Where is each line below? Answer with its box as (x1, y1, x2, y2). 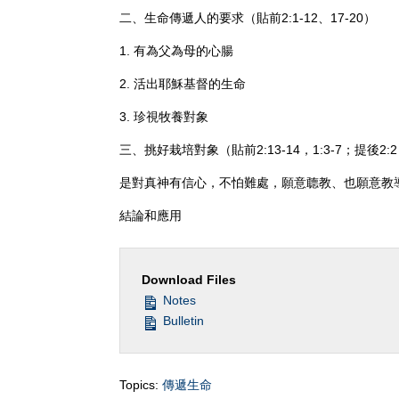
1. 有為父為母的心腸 (119, 44, 234, 59)
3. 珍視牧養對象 (119, 110, 209, 125)
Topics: (119, 378, 159, 393)
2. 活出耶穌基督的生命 (119, 77, 247, 92)
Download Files (142, 273, 237, 288)
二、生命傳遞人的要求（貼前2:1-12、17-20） (119, 11, 377, 26)
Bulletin (159, 313, 205, 329)
